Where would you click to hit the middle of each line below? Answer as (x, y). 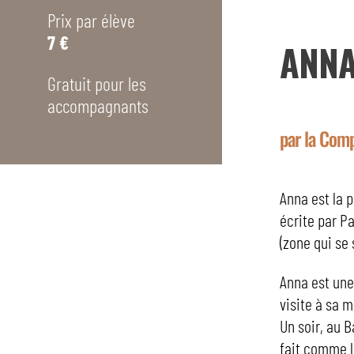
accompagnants (98, 106)
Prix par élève (91, 21)
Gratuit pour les (97, 84)
